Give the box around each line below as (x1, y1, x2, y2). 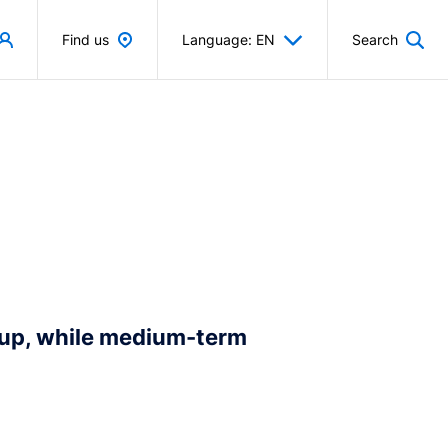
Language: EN (182, 31, 275, 48)
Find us (62, 31, 109, 48)
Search (352, 31, 398, 48)
